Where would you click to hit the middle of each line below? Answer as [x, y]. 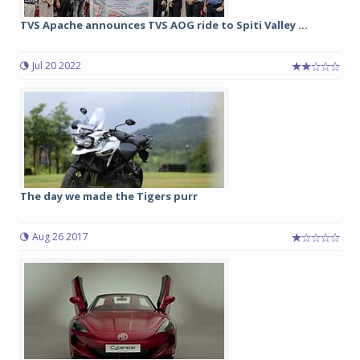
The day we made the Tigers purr [109, 196]
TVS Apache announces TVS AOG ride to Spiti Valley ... [164, 25]
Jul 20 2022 [57, 65]
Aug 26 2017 [60, 237]
